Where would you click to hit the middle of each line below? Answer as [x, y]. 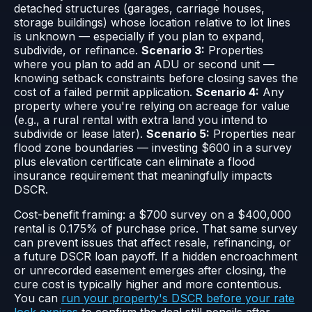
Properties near [253, 134]
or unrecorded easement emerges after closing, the [150, 271]
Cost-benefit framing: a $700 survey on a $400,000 [153, 215]
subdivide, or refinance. [78, 50]
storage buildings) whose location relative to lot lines [152, 23]
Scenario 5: [178, 134]
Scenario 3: [173, 50]
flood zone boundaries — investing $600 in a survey [153, 148]
